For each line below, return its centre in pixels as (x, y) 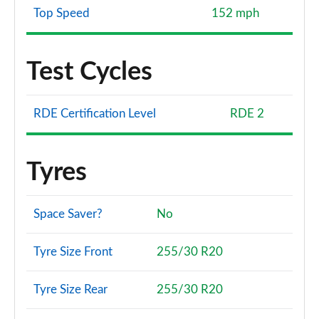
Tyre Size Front (73, 252)
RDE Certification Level (95, 114)
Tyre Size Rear (70, 289)
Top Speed (62, 13)
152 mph (235, 13)
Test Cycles (89, 72)
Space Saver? (68, 214)
